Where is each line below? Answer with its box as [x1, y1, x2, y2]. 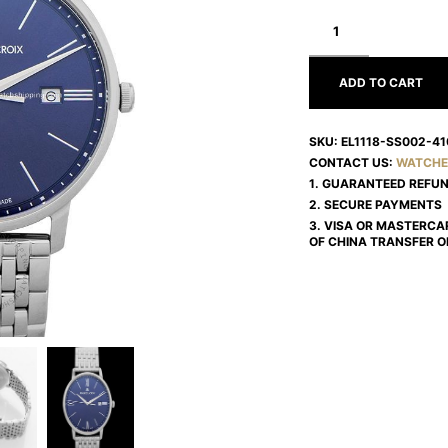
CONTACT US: [308, 155, 396, 170]
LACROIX [307, 22, 362, 37]
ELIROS [307, 38, 350, 53]
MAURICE [307, 6, 364, 21]
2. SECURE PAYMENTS [308, 197, 442, 212]
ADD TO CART [338, 75, 423, 90]
